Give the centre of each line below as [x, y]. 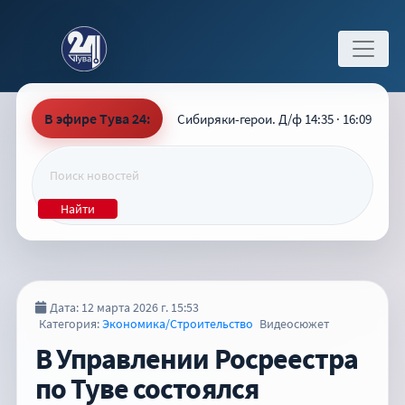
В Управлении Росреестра [197, 359]
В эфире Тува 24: [97, 118]
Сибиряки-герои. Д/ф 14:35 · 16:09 [274, 118]
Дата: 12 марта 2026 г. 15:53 [124, 307]
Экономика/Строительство [178, 324]
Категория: [71, 324]
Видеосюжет [293, 324]
